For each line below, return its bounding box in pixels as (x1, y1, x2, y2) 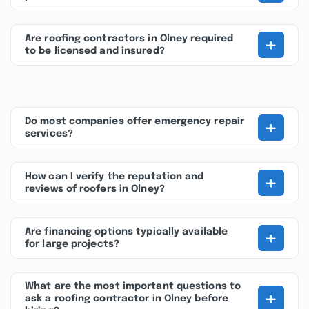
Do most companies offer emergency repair (25, 117, 245, 126)
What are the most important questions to (25, 281, 241, 291)
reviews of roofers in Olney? (25, 184, 165, 194)
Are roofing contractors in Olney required (25, 34, 234, 43)
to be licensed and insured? (25, 46, 165, 56)
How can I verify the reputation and (25, 172, 204, 181)
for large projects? (25, 239, 119, 249)
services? (25, 129, 73, 139)
